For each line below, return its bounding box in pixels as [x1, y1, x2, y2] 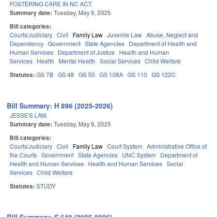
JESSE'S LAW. [10, 111, 47, 120]
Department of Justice [58, 48, 115, 57]
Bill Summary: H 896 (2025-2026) [7, 101, 113, 111]
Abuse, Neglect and [146, 31, 198, 39]
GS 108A [99, 70, 123, 79]
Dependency [10, 39, 44, 48]
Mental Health [59, 57, 95, 65]
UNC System [122, 151, 156, 159]
